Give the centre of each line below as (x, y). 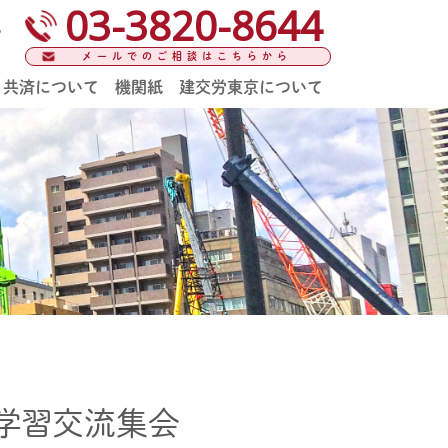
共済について (51, 86)
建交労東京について (251, 86)
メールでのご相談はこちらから (186, 56)
